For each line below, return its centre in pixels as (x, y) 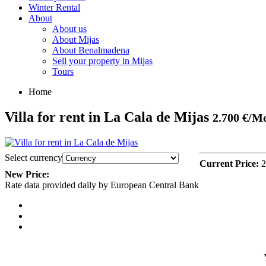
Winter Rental (54, 7)
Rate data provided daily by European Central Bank (102, 185)
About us (69, 29)
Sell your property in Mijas (102, 61)
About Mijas (76, 39)
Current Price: (229, 163)
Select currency (34, 157)
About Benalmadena (91, 50)
